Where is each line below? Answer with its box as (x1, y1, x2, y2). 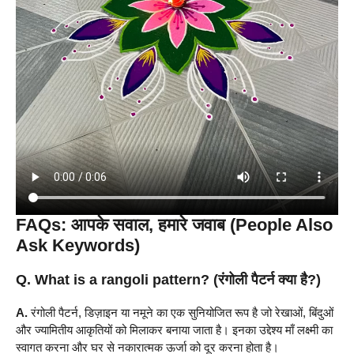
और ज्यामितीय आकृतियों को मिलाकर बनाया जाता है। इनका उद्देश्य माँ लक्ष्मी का (16, 322, 333, 337)
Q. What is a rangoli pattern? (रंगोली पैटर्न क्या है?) (16, 271, 321, 288)
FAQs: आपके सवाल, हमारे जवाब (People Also (16, 214, 333, 235)
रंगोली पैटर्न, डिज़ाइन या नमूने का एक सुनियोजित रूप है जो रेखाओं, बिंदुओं (28, 305, 333, 319)
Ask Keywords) (16, 235, 140, 255)
